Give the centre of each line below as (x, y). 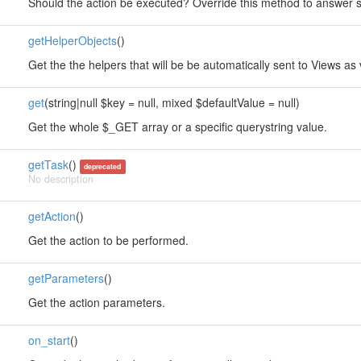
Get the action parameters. (96, 302)
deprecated (103, 166)
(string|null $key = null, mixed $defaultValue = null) (172, 102)
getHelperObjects (72, 40)
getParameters (66, 278)
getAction (52, 216)
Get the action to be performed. (108, 240)
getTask (48, 164)
